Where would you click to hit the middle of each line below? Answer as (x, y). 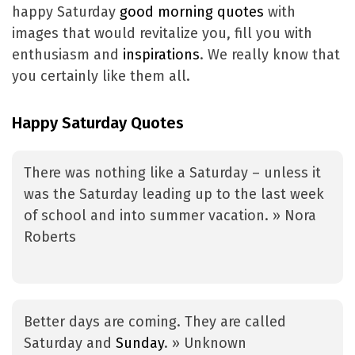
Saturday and (70, 344)
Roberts (50, 237)
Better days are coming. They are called (155, 322)
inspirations (161, 55)
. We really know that (270, 55)
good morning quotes (192, 12)
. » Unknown (205, 344)
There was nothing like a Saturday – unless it (172, 173)
